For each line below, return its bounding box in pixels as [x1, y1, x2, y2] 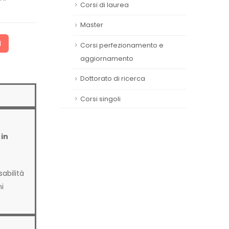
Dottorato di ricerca [80, 74, 145, 83]
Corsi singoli [80, 94, 121, 103]
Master [80, 20, 103, 30]
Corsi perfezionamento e [80, 40, 164, 50]
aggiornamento [80, 54, 133, 63]
